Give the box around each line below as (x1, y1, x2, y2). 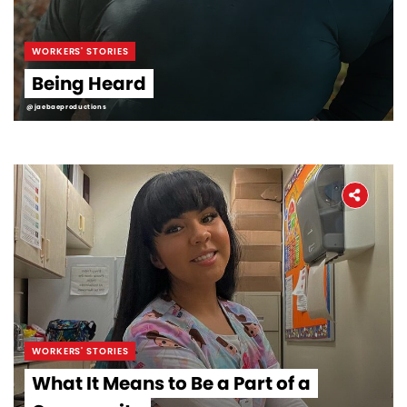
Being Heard (32, 70, 146, 96)
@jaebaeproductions (26, 102, 107, 111)
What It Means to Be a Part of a (32, 371, 311, 397)
